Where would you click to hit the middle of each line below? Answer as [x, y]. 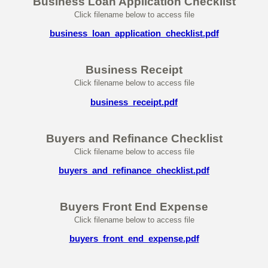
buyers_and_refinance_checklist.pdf [134, 170]
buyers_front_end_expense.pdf [134, 239]
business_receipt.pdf [134, 102]
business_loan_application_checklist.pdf [134, 33]
